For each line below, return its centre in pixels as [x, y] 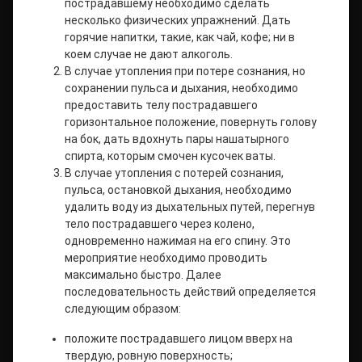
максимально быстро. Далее [143, 275]
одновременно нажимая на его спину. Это [178, 241]
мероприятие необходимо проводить [166, 258]
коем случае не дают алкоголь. [149, 54]
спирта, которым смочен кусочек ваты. [170, 156]
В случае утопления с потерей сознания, [174, 173]
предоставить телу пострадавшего [161, 105]
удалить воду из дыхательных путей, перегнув [190, 207]
